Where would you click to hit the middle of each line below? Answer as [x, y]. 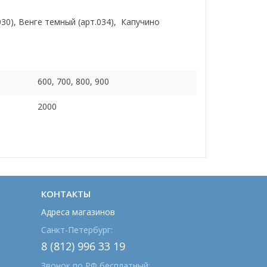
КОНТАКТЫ [66, 194]
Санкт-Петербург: [77, 230]
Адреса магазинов [78, 212]
